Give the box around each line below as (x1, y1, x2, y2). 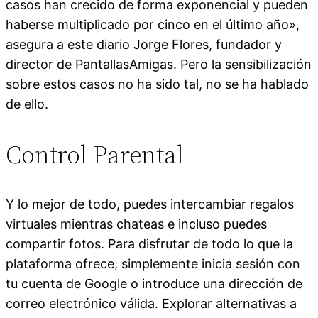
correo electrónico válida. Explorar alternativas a (6, 295, 297, 311)
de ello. (6, 96, 48, 111)
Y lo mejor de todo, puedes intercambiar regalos (6, 196, 294, 212)
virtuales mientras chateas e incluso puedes (6, 216, 267, 231)
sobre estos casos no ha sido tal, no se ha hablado (6, 76, 309, 92)
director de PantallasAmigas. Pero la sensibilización (6, 56, 312, 72)
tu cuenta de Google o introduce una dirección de (6, 275, 302, 291)
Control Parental (6, 136, 184, 172)
